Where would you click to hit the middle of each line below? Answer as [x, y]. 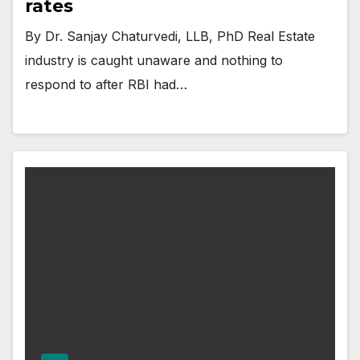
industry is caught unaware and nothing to [154, 60]
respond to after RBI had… [106, 84]
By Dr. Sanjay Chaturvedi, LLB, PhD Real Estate [170, 36]
